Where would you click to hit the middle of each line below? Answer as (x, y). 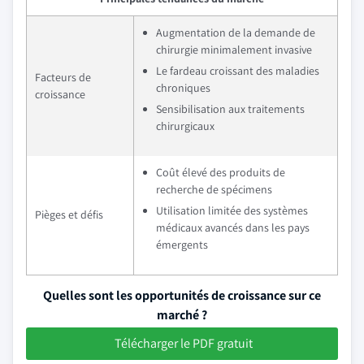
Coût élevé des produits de (221, 172)
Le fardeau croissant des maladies (238, 71)
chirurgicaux (185, 126)
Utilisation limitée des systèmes (232, 210)
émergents (182, 245)
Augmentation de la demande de (236, 32)
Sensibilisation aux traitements (230, 109)
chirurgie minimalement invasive (234, 50)
